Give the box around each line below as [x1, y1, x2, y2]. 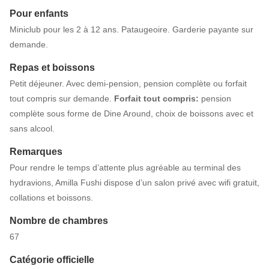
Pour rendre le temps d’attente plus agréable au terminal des [10, 163, 241, 173]
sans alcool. [10, 124, 55, 134]
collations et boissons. [10, 193, 93, 203]
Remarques [10, 147, 62, 157]
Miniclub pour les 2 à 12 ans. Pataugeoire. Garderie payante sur [10, 25, 253, 35]
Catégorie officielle [10, 255, 94, 265]
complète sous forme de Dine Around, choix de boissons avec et [10, 109, 253, 119]
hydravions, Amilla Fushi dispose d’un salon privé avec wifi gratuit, [10, 178, 259, 188]
